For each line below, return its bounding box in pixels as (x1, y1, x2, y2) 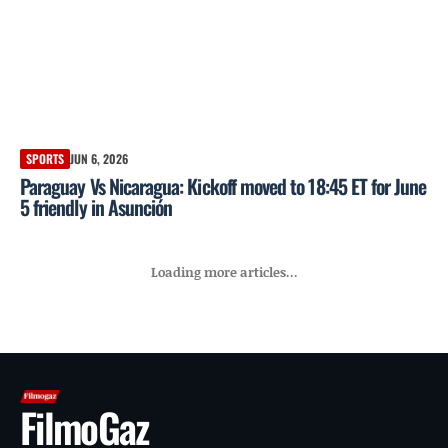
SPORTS (26, 149, 64, 167)
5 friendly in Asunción (20, 191, 173, 222)
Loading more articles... (150, 263, 298, 282)
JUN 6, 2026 (70, 149, 128, 167)
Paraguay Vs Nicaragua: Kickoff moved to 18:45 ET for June (20, 170, 427, 201)
